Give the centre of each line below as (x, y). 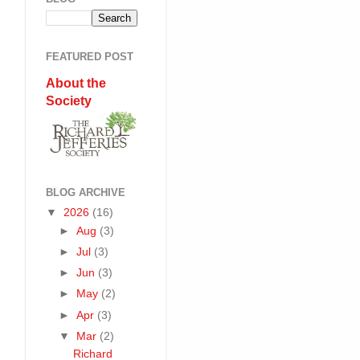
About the (76, 83)
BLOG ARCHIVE (86, 193)
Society (69, 100)
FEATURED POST (90, 57)
